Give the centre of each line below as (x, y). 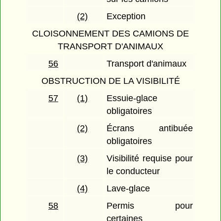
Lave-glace (129, 189)
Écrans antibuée (150, 129)
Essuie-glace (132, 98)
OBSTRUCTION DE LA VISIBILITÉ (110, 81)
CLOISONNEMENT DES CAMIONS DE (110, 34)
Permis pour (150, 206)
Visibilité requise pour (150, 159)
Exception (126, 17)
